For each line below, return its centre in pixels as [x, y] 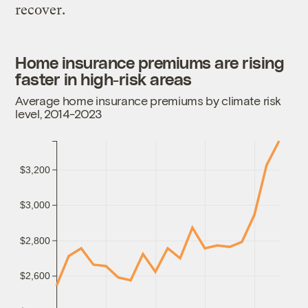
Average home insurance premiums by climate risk [148, 101]
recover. [42, 10]
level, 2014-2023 [59, 114]
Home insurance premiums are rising [150, 63]
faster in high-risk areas [103, 79]
